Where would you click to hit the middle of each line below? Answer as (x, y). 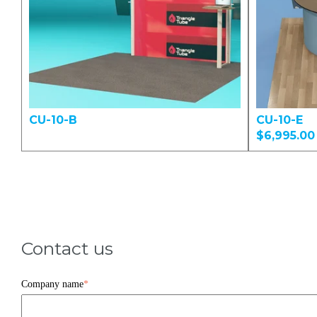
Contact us (67, 249)
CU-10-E (279, 120)
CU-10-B (53, 120)
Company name (52, 284)
